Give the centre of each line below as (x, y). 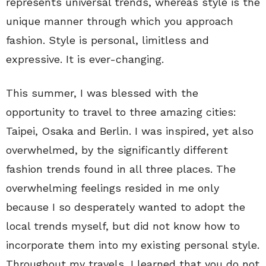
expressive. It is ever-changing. (85, 59)
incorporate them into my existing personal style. (133, 245)
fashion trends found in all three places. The (121, 169)
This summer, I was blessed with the (102, 93)
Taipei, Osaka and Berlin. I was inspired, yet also (130, 131)
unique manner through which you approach (120, 21)
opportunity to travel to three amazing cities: (121, 112)
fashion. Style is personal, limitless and (107, 40)
